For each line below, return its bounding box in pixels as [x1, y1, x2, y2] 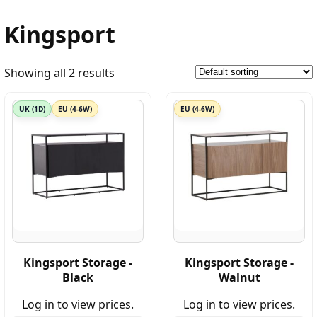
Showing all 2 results [4, 64, 115, 81]
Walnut [218, 269, 260, 285]
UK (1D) [19, 103, 45, 114]
